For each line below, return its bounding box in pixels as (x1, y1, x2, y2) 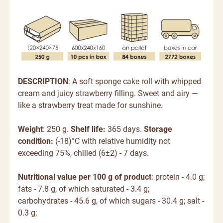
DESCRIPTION (17, 76, 68, 86)
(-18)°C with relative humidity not (55, 136, 170, 146)
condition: (17, 136, 55, 146)
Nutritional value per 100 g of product (17, 172, 151, 182)
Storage (143, 124, 172, 134)
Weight (17, 124, 43, 134)
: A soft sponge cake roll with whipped (68, 76, 201, 86)
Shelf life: (70, 124, 108, 134)
